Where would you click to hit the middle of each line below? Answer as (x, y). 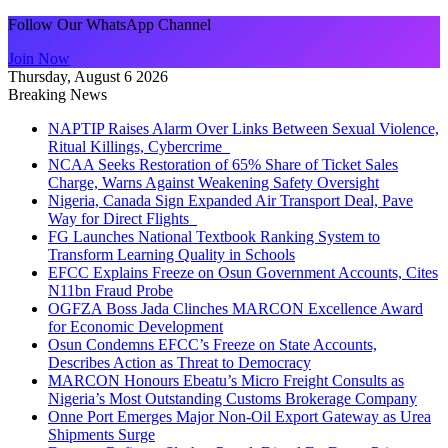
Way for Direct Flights (122, 218)
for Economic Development (135, 326)
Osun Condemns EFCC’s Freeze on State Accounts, (212, 344)
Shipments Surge (101, 434)
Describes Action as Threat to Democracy (179, 362)
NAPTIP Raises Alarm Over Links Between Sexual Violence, (243, 128)
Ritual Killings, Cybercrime (139, 146)
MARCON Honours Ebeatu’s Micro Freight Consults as (226, 380)
